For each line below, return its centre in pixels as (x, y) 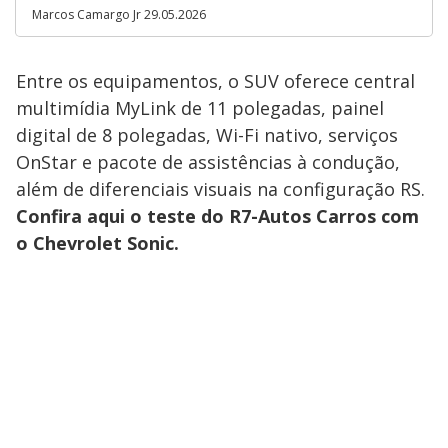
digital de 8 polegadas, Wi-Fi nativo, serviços (207, 135)
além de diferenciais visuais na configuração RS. (220, 189)
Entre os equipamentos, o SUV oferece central (215, 81)
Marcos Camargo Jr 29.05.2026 (119, 15)
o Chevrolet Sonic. (97, 243)
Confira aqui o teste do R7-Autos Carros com (217, 216)
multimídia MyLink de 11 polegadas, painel (200, 108)
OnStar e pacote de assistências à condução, (208, 162)
